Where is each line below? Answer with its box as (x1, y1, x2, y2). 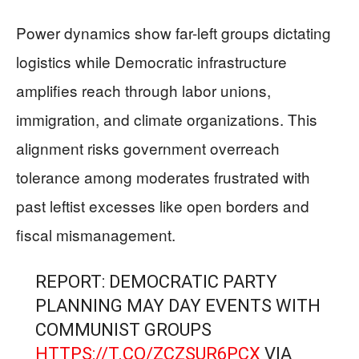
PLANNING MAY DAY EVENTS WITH (34, 295, 321, 316)
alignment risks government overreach (16, 136, 280, 159)
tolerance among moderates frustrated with (16, 165, 310, 188)
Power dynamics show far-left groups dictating (16, 21, 331, 43)
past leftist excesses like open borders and (16, 194, 309, 216)
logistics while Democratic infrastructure (16, 50, 287, 72)
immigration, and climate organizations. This (16, 107, 317, 130)
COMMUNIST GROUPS (34, 319, 212, 340)
